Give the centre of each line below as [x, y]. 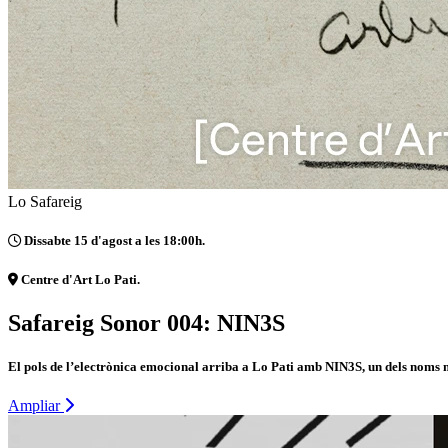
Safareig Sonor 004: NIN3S [146, 322]
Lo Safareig [45, 202]
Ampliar [36, 406]
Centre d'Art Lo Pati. [79, 279]
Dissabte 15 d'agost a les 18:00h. [113, 241]
